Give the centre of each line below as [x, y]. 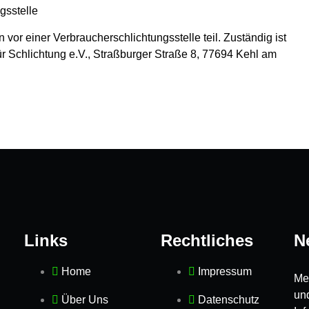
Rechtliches [207, 240]
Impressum [225, 271]
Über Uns [85, 299]
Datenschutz [229, 299]
